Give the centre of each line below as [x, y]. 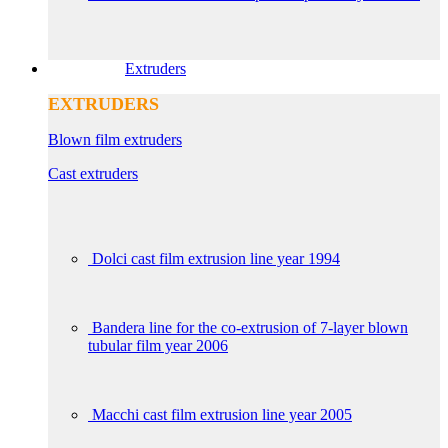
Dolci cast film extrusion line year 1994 [216, 258]
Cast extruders [93, 173]
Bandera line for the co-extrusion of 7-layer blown [250, 327]
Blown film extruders [115, 139]
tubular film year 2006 [158, 345]
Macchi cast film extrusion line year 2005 [222, 414]
